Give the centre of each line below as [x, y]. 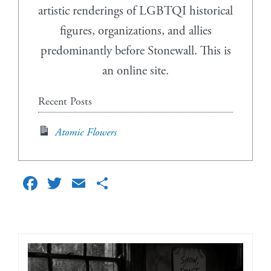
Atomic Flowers [86, 133]
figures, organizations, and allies [135, 31]
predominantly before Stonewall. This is [135, 51]
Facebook [73, 183]
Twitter [90, 183]
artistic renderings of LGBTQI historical [135, 11]
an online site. [135, 71]
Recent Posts [65, 102]
